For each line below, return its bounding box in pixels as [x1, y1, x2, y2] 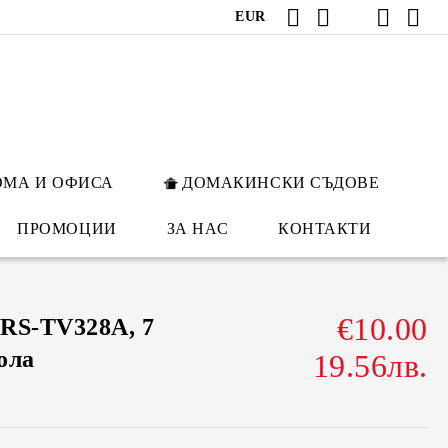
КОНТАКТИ [278, 220, 372, 237]
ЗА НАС [166, 220, 229, 237]
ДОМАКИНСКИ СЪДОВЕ [182, 174, 380, 191]
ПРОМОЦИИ [17, 220, 117, 237]
